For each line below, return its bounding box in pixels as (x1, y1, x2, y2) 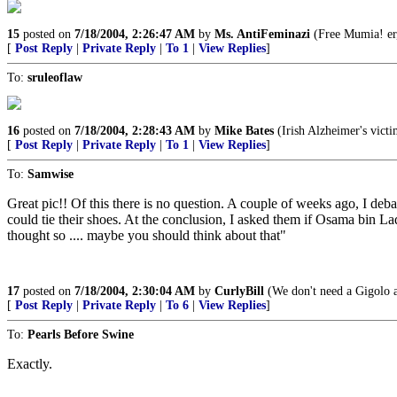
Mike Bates (214, 124, 274, 137)
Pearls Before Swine (27, 328, 134, 341)
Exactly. (7, 356, 52, 371)
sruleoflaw (27, 71, 82, 84)
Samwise (27, 167, 74, 181)
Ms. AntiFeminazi (214, 27, 310, 41)
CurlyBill (214, 284, 264, 298)
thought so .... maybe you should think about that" (7, 228, 286, 243)
